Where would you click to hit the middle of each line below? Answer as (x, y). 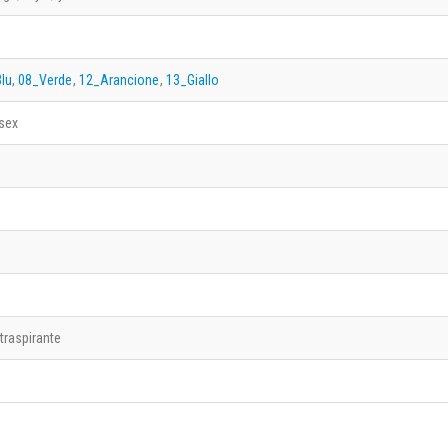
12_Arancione (119, 79)
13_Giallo (192, 79)
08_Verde (45, 79)
